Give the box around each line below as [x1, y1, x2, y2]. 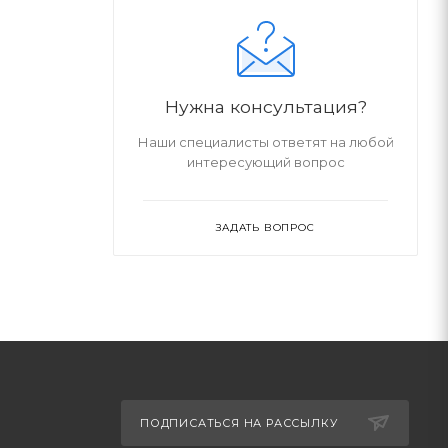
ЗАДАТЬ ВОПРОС [216, 220, 315, 234]
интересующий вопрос [186, 153, 345, 170]
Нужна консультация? [164, 95, 367, 117]
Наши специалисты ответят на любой [137, 133, 394, 150]
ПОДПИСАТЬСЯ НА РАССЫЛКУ [139, 416, 338, 430]
